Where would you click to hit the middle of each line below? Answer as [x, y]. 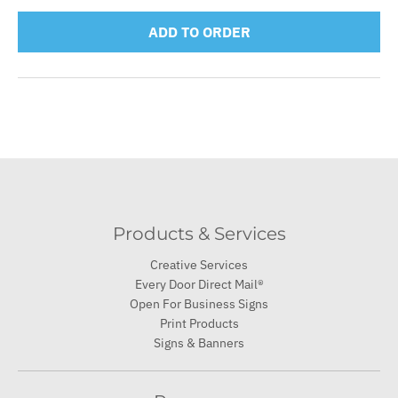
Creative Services [199, 265]
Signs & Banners [199, 343]
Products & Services [199, 234]
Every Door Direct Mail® [199, 285]
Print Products [199, 324]
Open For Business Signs [199, 304]
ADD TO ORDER [199, 32]
